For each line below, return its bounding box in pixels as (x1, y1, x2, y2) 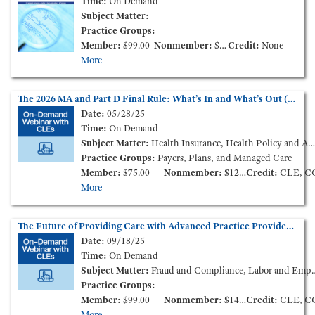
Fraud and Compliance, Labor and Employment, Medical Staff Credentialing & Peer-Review (149, 264, 311, 277)
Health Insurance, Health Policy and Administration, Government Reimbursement (149, 136, 308, 150)
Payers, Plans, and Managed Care (155, 151, 292, 165)
